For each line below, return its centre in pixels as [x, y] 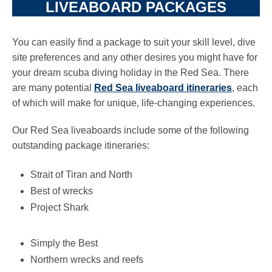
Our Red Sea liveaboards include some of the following [131, 130]
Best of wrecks [62, 191]
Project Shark [59, 207]
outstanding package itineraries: [81, 145]
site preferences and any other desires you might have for [135, 57]
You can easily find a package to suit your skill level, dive [134, 42]
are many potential [53, 88]
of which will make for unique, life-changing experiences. [134, 103]
